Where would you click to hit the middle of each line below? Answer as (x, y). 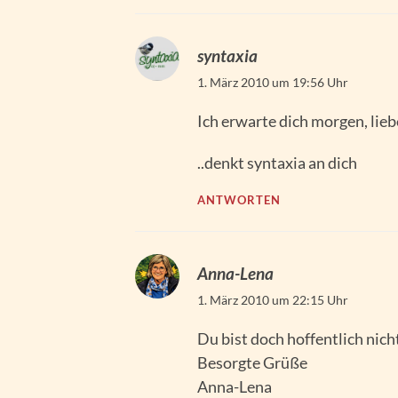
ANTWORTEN (239, 201)
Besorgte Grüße (252, 363)
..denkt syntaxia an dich (277, 163)
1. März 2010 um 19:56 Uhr (273, 83)
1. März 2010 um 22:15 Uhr (273, 300)
